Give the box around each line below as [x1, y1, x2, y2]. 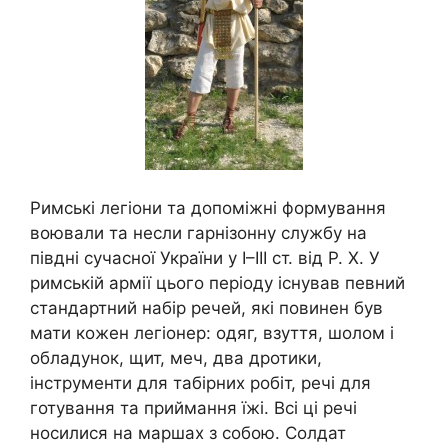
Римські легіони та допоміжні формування [30, 197, 386, 218]
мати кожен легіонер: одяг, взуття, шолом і [30, 322, 394, 343]
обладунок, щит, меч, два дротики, [30, 347, 322, 368]
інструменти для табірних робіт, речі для [30, 372, 371, 393]
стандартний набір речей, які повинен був [30, 297, 383, 318]
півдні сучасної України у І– [30, 247, 255, 268]
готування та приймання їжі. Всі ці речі [30, 397, 357, 418]
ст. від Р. [267, 247, 343, 268]
